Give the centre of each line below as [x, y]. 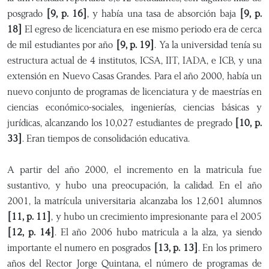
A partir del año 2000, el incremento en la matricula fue [134, 170]
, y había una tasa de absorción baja [163, 14]
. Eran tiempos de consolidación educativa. [106, 138]
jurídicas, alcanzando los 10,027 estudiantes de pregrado [121, 123]
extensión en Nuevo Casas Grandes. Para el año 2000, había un [134, 76]
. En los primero [230, 248]
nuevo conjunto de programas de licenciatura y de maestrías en [134, 92]
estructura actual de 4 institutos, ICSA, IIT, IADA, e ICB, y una [134, 60]
